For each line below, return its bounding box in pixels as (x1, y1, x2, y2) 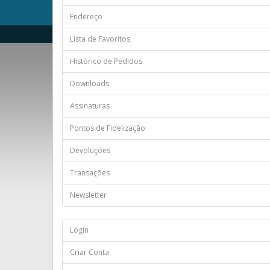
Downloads (70, 78, 109, 89)
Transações (70, 168, 110, 178)
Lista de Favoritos (70, 34, 130, 44)
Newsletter (70, 190, 107, 200)
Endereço (70, 11, 102, 22)
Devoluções (70, 145, 110, 155)
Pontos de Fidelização (70, 123, 145, 133)
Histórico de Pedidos (70, 56, 142, 66)
